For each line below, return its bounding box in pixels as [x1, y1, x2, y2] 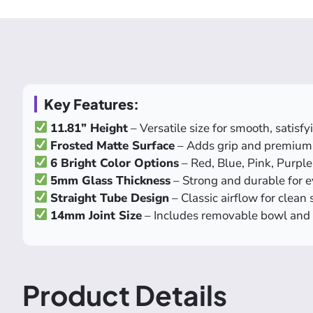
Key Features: [44, 94, 139, 112]
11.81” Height [50, 119, 129, 136]
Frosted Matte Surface [50, 137, 175, 154]
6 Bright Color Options [50, 154, 180, 171]
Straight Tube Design [50, 189, 170, 206]
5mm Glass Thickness [50, 172, 171, 189]
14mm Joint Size [50, 207, 143, 224]
